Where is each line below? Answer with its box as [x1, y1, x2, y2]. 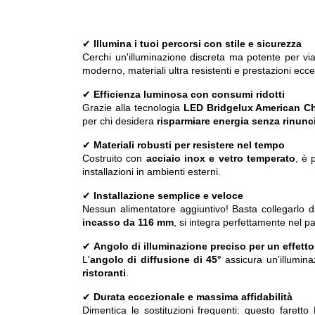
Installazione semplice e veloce [94, 190, 243, 202]
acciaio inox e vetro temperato [146, 153, 295, 165]
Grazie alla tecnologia [82, 102, 184, 114]
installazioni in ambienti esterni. [82, 166, 221, 178]
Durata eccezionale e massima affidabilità [94, 291, 292, 303]
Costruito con [82, 153, 146, 165]
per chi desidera [82, 115, 157, 127]
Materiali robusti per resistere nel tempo [94, 139, 285, 151]
